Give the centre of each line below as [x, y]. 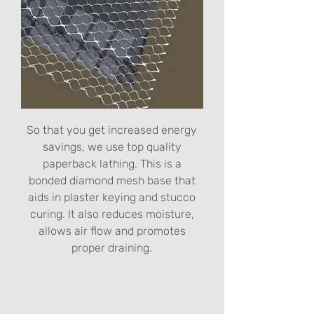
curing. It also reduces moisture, [112, 214]
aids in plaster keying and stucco [112, 197]
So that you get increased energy [112, 130]
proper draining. [112, 248]
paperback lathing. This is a [112, 164]
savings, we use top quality [112, 147]
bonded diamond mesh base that [112, 180]
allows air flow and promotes [112, 231]
